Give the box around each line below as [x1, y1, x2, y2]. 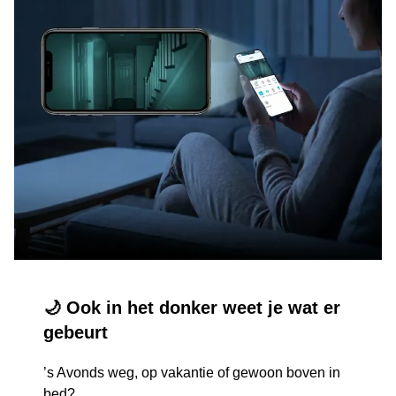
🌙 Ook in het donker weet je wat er [43, 298, 341, 318]
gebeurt [43, 323, 109, 343]
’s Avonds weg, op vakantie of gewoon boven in [43, 365, 341, 381]
